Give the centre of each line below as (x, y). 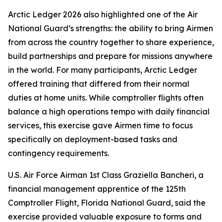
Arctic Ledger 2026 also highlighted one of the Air (103, 14)
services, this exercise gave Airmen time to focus (100, 125)
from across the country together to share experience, (111, 42)
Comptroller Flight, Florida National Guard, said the (107, 203)
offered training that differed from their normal (99, 84)
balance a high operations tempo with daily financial (109, 111)
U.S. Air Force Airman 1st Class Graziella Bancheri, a (106, 175)
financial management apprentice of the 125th (97, 189)
